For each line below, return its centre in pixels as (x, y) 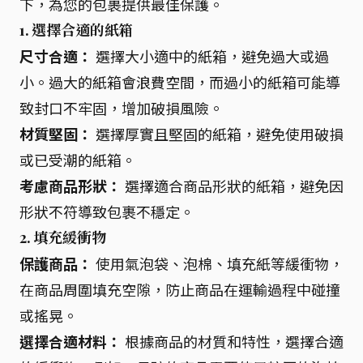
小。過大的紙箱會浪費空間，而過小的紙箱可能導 (180, 81)
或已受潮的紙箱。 (78, 159)
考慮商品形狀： (70, 185)
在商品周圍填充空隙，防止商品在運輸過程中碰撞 (180, 289)
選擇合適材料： (70, 341)
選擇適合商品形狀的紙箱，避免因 (233, 185)
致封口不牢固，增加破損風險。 (122, 107)
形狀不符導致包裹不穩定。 (107, 211)
